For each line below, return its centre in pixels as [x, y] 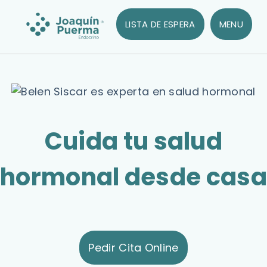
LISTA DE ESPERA [160, 24]
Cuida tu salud [133, 141]
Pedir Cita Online [133, 248]
